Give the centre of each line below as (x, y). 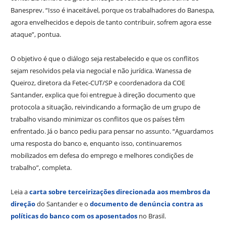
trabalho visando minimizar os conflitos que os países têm (97, 119)
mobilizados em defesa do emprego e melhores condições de (102, 156)
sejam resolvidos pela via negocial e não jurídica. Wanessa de (101, 71)
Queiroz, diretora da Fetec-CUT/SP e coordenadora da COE (98, 83)
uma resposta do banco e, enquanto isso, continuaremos (96, 144)
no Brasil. (152, 216)
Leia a (19, 192)
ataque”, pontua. (36, 35)
